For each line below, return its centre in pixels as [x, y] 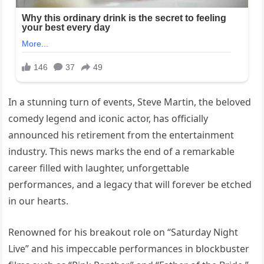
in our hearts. [39, 201]
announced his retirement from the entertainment [121, 135]
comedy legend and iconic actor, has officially [108, 119]
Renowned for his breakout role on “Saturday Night [123, 232]
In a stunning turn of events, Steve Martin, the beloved [130, 102]
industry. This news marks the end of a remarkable [122, 152]
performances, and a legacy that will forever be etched [130, 185]
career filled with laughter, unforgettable [99, 168]
